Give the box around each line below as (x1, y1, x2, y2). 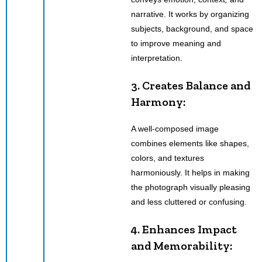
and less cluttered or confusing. (131, 196, 247, 206)
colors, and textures (131, 153, 204, 163)
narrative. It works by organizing (131, 9, 249, 19)
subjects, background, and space (131, 23, 253, 33)
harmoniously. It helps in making (131, 167, 250, 177)
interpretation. (131, 53, 182, 63)
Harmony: (131, 94, 188, 109)
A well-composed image (131, 123, 219, 133)
